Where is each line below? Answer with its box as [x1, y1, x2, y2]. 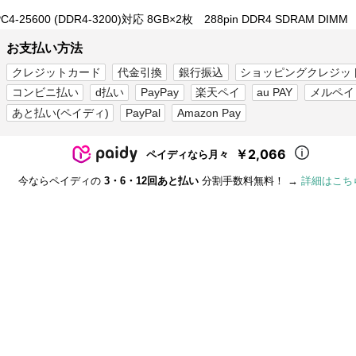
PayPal [125, 106, 161, 119]
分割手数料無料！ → [199, 174, 301, 187]
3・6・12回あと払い [104, 174, 199, 187]
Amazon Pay [176, 106, 241, 119]
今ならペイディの [18, 174, 104, 187]
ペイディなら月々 [146, 147, 229, 161]
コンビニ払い [11, 86, 79, 99]
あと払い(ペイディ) [11, 106, 109, 119]
